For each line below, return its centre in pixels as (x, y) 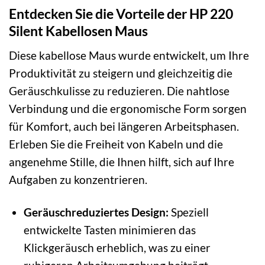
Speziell (188, 212)
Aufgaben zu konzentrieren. (78, 179)
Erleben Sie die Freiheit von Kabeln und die (116, 144)
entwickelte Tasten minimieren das (109, 230)
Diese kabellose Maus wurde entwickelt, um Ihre (129, 55)
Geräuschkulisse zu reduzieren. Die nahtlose (119, 91)
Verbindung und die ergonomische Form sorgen (128, 108)
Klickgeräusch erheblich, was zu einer (117, 247)
